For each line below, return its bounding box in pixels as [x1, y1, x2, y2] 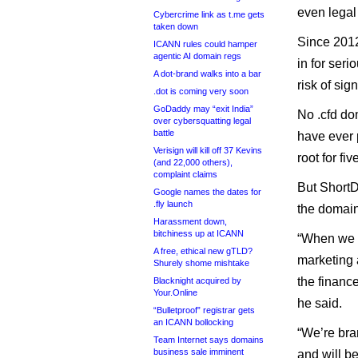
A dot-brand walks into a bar [153, 69, 261, 78]
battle [153, 128, 174, 137]
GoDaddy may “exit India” [153, 104, 253, 113]
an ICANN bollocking [153, 317, 233, 327]
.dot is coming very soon [153, 86, 249, 96]
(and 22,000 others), [153, 157, 233, 167]
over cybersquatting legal [153, 116, 251, 125]
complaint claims [153, 169, 217, 179]
